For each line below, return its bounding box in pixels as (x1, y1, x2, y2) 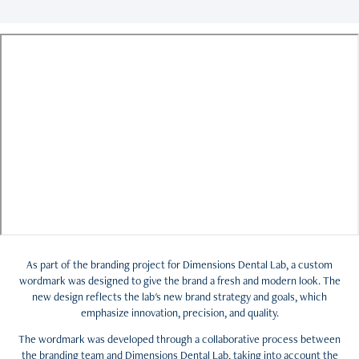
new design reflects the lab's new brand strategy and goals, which (32, 288, 327, 304)
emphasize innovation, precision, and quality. (80, 305, 279, 320)
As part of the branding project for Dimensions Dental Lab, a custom (26, 256, 333, 272)
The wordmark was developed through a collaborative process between (18, 331, 341, 346)
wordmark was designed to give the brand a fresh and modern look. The (18, 272, 341, 288)
